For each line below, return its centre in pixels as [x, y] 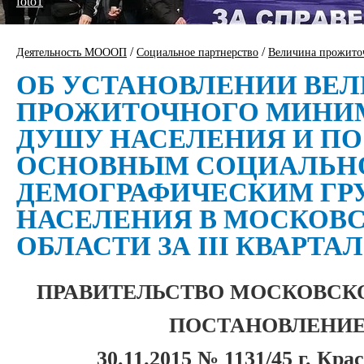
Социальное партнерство [197, 52]
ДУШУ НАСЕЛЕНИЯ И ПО [189, 139]
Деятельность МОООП [71, 52]
